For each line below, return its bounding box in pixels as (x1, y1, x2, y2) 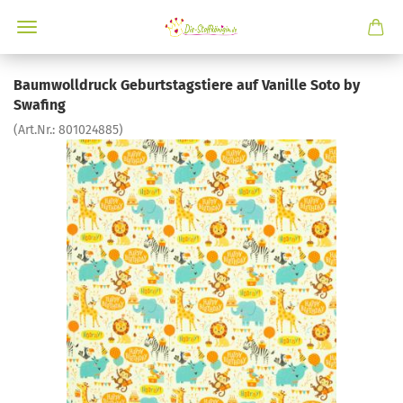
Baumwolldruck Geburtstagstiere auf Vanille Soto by (13, 76, 360, 94)
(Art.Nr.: (13, 122, 58, 138)
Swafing (13, 96, 66, 113)
